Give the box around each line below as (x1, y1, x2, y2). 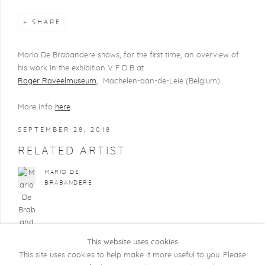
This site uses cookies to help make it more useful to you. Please (19, 251, 246, 259)
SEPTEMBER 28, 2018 (18, 127, 111, 133)
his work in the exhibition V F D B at (18, 64, 144, 72)
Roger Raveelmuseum (18, 77, 96, 85)
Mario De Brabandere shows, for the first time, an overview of (18, 51, 239, 59)
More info (18, 104, 55, 111)
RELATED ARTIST (18, 146, 126, 157)
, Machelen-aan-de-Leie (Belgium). (96, 77, 224, 85)
